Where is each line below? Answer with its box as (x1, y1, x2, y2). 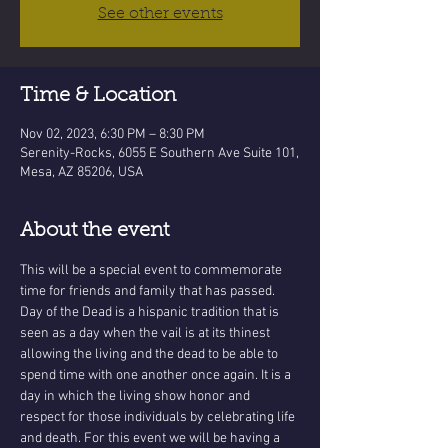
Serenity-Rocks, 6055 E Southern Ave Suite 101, (20, 145, 299, 162)
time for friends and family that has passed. (20, 283, 278, 300)
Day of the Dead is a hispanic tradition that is (20, 304, 282, 321)
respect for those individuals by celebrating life (20, 409, 298, 426)
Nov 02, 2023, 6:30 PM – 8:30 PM (20, 126, 205, 143)
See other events (97, 6, 223, 22)
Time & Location (20, 86, 176, 106)
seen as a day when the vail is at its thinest (20, 325, 273, 342)
